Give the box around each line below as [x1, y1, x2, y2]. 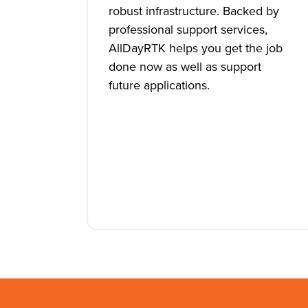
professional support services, [109, 21, 267, 38]
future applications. [109, 76, 210, 94]
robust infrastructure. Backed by [109, 2, 279, 20]
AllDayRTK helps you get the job [109, 39, 283, 57]
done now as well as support [109, 58, 261, 76]
